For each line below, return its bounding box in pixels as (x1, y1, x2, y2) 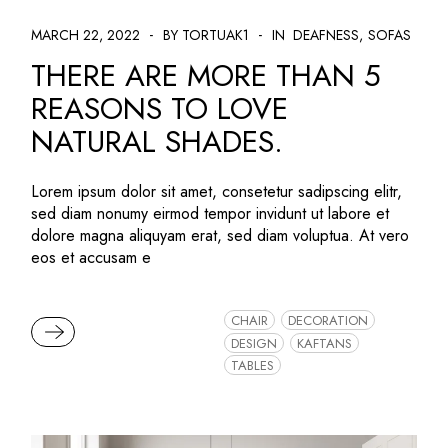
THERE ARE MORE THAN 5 (31, 53, 382, 97)
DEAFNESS (293, 24, 360, 45)
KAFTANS (296, 333, 352, 353)
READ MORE (39, 320, 135, 344)
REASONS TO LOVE (31, 86, 289, 130)
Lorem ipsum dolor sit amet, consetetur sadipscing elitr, (31, 179, 403, 203)
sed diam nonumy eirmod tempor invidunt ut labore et (31, 201, 390, 225)
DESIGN (230, 333, 277, 353)
